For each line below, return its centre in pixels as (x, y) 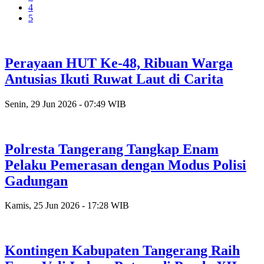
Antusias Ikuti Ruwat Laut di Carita (114, 79)
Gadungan (36, 181)
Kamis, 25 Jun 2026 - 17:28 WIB (67, 206)
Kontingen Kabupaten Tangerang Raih (122, 251)
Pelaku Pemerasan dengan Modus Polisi (126, 165)
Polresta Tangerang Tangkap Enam (112, 149)
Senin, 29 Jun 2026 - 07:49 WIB (65, 104)
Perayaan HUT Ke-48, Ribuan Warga (119, 63)
